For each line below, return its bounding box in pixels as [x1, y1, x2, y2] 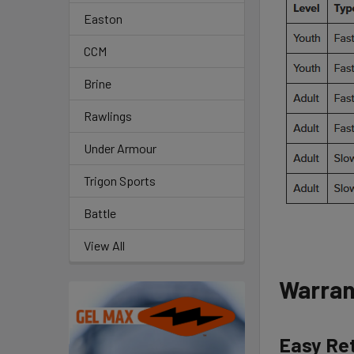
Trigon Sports [84, 173, 156, 188]
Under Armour [84, 141, 156, 156]
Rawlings [84, 108, 132, 123]
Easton [84, 11, 122, 26]
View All [84, 238, 125, 253]
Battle [84, 205, 116, 220]
